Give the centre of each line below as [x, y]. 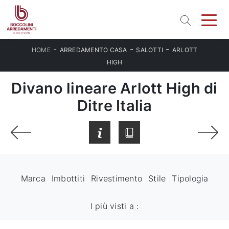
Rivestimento [117, 179]
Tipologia [190, 179]
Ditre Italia [114, 106]
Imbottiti [68, 179]
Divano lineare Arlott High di [114, 88]
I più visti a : [114, 206]
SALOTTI [150, 50]
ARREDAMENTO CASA [93, 50]
